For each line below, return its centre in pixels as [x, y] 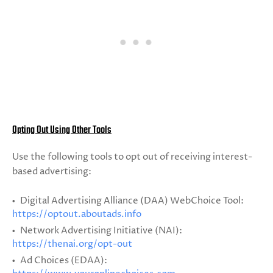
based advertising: [52, 172]
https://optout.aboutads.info [77, 214]
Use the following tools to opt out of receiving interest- [132, 157]
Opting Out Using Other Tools [62, 130]
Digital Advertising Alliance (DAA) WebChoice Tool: [131, 201]
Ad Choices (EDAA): [63, 261]
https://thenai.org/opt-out [72, 244]
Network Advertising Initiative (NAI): [100, 231]
